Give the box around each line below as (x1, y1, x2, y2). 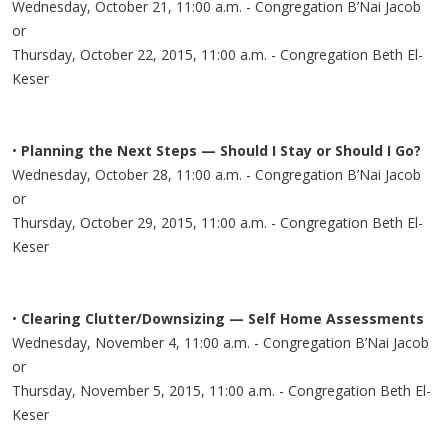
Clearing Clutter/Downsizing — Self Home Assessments (21, 308, 424, 328)
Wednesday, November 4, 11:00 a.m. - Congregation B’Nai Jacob (12, 332, 429, 352)
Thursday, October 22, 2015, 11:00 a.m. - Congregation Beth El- (12, 44, 423, 64)
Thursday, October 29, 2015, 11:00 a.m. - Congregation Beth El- (12, 212, 423, 232)
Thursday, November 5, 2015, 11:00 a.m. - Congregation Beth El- (12, 380, 431, 400)
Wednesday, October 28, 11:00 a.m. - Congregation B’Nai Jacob (12, 164, 421, 184)
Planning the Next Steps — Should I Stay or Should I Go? (21, 140, 421, 160)
